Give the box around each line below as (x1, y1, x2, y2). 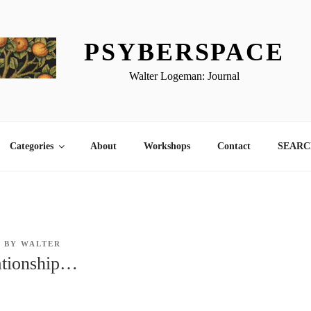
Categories (9, 141, 53, 152)
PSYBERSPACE (84, 37, 285, 66)
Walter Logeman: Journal (129, 69, 240, 82)
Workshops (143, 141, 190, 152)
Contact (217, 141, 251, 152)
